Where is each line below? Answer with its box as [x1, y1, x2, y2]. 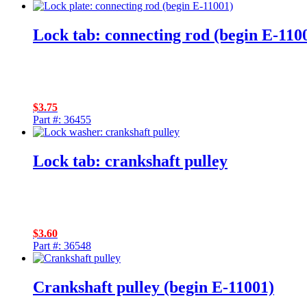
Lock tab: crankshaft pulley [33, 152, 228, 171]
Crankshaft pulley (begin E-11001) [33, 278, 274, 296]
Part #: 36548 [33, 240, 91, 252]
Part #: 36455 [33, 114, 91, 126]
